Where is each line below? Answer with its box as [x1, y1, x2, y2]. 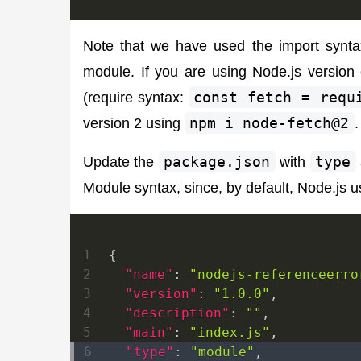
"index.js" [189, 324, 270, 340]
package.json [164, 152, 271, 170]
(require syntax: [83, 88, 189, 106]
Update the [83, 152, 159, 170]
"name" [125, 266, 173, 282]
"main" [125, 324, 173, 340]
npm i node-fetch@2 [189, 114, 350, 131]
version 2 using [83, 114, 185, 131]
